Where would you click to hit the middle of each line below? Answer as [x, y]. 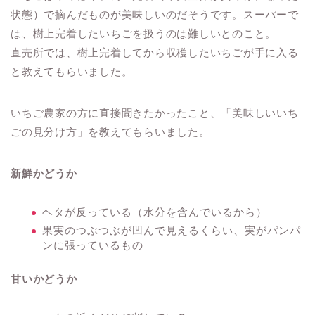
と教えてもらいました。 [72, 72]
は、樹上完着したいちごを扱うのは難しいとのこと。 [144, 34]
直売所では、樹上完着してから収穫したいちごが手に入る [155, 53]
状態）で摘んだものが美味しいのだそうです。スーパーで [155, 15]
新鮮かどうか [44, 174]
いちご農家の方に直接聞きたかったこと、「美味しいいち [155, 113]
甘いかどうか [44, 279]
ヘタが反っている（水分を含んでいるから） [155, 212]
